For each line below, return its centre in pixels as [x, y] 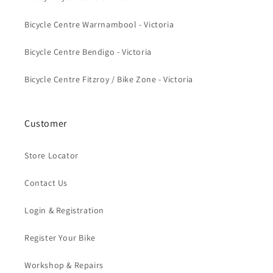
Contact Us [46, 183]
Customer [46, 124]
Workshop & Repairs [64, 265]
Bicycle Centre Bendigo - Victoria [88, 52]
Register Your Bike [60, 238]
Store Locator [51, 156]
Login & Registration [64, 211]
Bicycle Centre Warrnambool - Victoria [99, 25]
